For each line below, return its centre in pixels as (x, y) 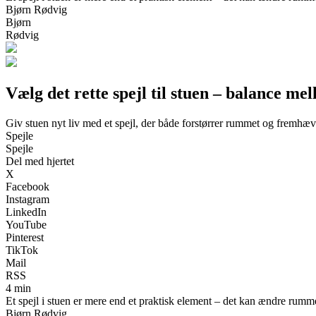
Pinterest (25, 237)
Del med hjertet (40, 161)
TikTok (22, 250)
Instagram (28, 199)
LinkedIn (26, 212)
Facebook (28, 186)
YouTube (26, 224)
